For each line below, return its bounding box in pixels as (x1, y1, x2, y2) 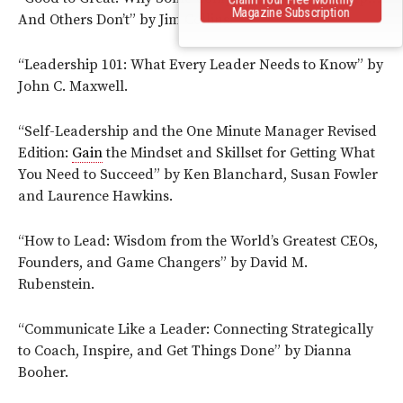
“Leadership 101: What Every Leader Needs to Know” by (18, 55, 383, 74)
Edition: (18, 143, 72, 162)
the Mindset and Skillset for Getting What (103, 143, 375, 162)
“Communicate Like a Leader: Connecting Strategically (18, 319, 373, 338)
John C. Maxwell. (18, 76, 128, 95)
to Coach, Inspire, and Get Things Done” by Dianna (18, 341, 352, 360)
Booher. (18, 363, 68, 381)
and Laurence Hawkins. (18, 186, 173, 205)
